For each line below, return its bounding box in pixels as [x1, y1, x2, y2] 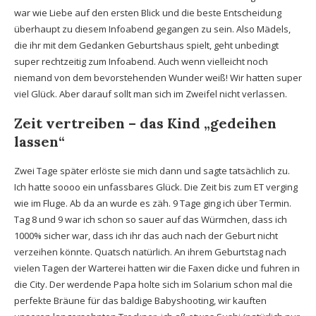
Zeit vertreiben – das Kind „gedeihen [14, 114, 276, 132]
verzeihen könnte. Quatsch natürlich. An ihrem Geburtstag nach [14, 245, 286, 258]
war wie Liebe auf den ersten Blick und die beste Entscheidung [14, 6, 281, 19]
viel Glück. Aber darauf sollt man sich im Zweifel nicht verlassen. [14, 87, 287, 100]
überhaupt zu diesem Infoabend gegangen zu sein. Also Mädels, [14, 23, 291, 35]
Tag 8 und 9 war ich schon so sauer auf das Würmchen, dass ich [14, 213, 287, 226]
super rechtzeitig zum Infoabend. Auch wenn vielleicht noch [14, 55, 268, 68]
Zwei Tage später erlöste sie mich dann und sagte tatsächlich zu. [14, 164, 290, 177]
